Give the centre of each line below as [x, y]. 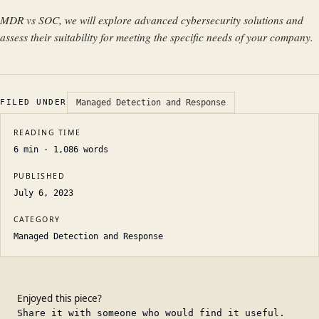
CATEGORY [37, 219]
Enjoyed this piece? [59, 298]
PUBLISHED [40, 176]
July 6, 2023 [43, 193]
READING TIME [47, 132]
